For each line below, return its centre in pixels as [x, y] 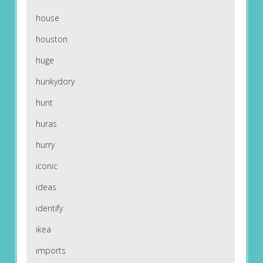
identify [49, 208]
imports [50, 251]
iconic [46, 166]
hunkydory [55, 82]
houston [51, 39]
